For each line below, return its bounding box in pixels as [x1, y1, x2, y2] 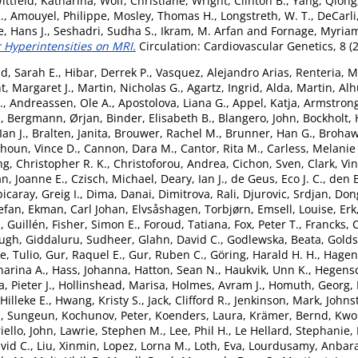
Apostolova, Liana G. [118, 94, 226, 110]
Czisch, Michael [71, 170, 154, 186]
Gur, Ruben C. [129, 246, 204, 262]
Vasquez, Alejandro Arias [156, 64, 289, 80]
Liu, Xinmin [37, 337, 97, 353]
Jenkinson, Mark [234, 292, 320, 308]
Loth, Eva [194, 337, 242, 353]
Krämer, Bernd [249, 307, 328, 323]
